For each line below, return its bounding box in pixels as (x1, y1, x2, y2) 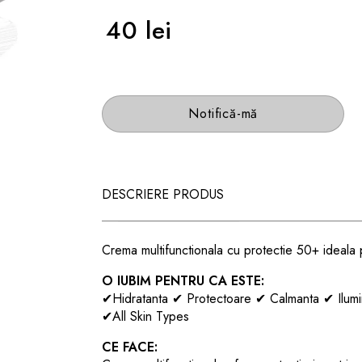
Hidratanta (112, 289, 173, 308)
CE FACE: (102, 338, 158, 356)
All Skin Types (112, 307, 190, 326)
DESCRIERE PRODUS (102, 185, 225, 204)
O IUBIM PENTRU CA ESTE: (102, 271, 265, 290)
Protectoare (183, 289, 256, 308)
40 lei (106, 13, 172, 48)
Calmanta (266, 289, 324, 308)
